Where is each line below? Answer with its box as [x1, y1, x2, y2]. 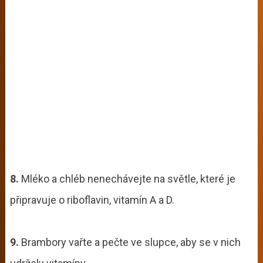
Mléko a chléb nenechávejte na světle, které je [18, 172, 235, 185]
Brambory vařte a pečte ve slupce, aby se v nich [18, 235, 241, 248]
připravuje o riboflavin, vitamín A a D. [9, 193, 174, 206]
